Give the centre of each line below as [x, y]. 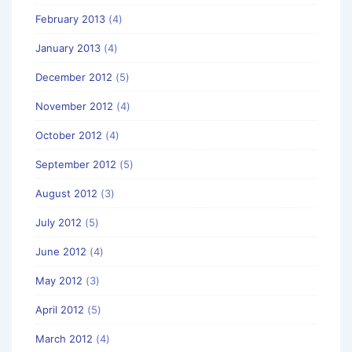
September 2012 [76, 164]
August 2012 [66, 193]
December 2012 [74, 77]
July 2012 [59, 222]
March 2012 [64, 338]
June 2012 [61, 251]
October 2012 [69, 135]
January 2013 [68, 48]
